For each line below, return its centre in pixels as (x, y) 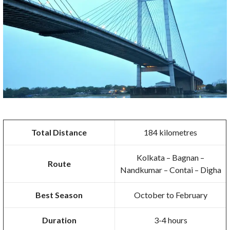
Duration (59, 220)
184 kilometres (171, 132)
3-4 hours (170, 220)
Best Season (59, 195)
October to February (170, 195)
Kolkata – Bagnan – (171, 157)
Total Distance (59, 132)
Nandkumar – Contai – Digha (170, 169)
